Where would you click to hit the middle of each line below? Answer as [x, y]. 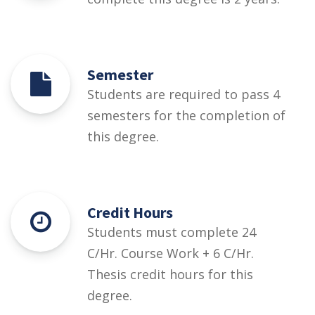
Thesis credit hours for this [170, 274]
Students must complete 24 [172, 232]
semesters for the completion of [186, 115]
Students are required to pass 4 [184, 94]
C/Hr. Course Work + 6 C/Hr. [171, 253]
